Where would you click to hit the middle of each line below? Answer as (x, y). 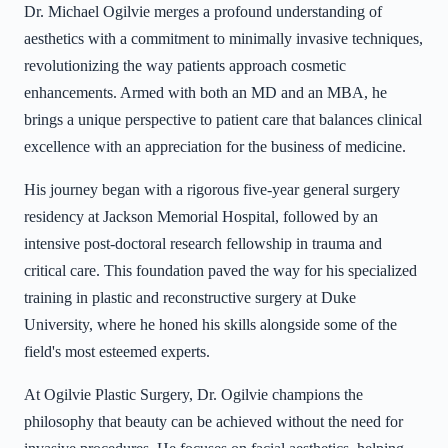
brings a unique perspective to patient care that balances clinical (223, 120)
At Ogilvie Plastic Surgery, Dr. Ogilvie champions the (193, 395)
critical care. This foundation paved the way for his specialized (220, 271)
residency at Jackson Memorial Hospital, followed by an (201, 217)
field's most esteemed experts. (117, 352)
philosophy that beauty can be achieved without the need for (213, 422)
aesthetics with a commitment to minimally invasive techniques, (223, 39)
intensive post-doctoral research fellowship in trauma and (203, 244)
